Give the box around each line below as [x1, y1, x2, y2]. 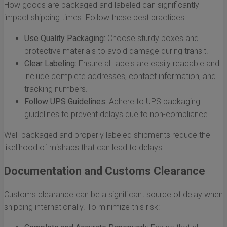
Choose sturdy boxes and [105, 33, 199, 44]
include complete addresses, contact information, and [24, 71, 216, 82]
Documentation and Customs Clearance [4, 165, 205, 178]
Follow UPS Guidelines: [24, 97, 107, 107]
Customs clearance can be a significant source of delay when [4, 190, 223, 200]
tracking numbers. [24, 84, 88, 94]
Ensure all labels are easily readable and [77, 59, 219, 69]
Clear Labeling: [24, 59, 77, 69]
